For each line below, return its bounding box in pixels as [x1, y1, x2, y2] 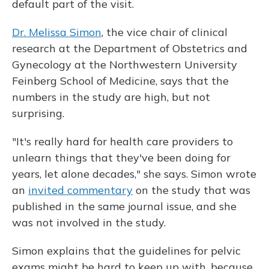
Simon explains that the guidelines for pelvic [12, 244, 241, 258]
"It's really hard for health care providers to [12, 134, 233, 148]
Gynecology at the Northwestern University [12, 58, 237, 71]
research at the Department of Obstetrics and [12, 41, 247, 55]
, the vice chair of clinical [101, 25, 228, 39]
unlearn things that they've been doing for [12, 151, 231, 165]
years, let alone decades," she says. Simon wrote [12, 167, 256, 181]
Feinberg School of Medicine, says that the [12, 74, 229, 88]
